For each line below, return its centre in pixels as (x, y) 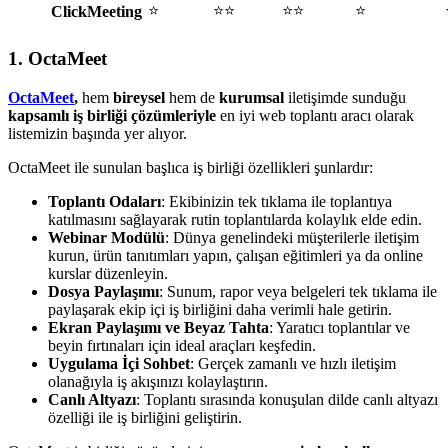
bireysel (139, 97)
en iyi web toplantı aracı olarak (315, 115)
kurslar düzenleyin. (108, 273)
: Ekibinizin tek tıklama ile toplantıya (276, 201)
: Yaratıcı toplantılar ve (339, 327)
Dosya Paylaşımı (103, 291)
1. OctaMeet (57, 58)
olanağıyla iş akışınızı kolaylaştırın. (158, 381)
